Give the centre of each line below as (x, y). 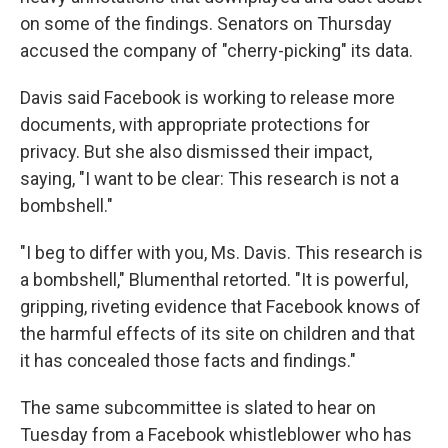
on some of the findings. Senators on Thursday (206, 23)
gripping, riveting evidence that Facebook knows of (220, 306)
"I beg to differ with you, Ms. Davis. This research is (221, 252)
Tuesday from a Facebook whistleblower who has (216, 434)
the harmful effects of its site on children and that (217, 333)
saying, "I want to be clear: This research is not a (209, 178)
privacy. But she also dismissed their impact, (196, 151)
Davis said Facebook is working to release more (207, 97)
